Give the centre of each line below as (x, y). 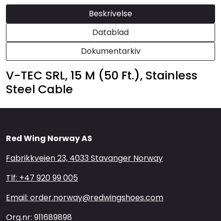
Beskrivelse (110, 14)
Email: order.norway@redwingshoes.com (85, 198)
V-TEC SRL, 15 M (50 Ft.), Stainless (102, 75)
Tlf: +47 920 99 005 (42, 178)
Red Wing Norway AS (49, 139)
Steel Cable (39, 89)
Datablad (110, 33)
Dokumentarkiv (110, 51)
